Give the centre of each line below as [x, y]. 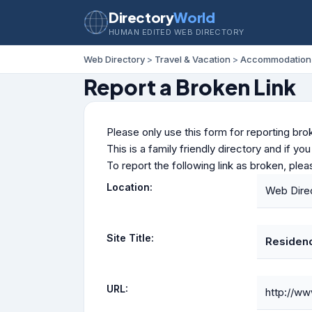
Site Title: [130, 238]
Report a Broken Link [190, 87]
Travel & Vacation [193, 59]
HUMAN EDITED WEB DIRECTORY [177, 32]
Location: [130, 187]
